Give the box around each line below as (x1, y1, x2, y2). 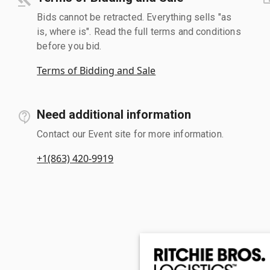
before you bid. (37, 40, 102, 52)
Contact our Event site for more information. (37, 128, 224, 140)
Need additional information (37, 107, 192, 122)
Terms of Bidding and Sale (37, 63, 156, 77)
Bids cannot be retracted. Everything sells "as (37, 11, 232, 23)
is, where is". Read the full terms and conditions (37, 25, 241, 37)
